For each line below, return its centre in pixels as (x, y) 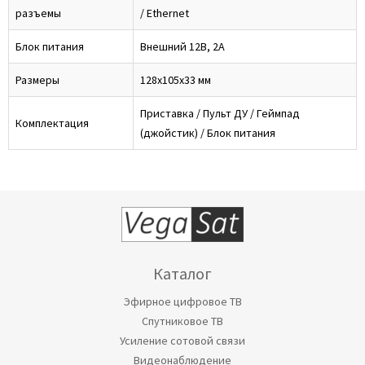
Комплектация (52, 123)
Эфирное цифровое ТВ (182, 301)
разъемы (38, 13)
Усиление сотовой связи (182, 341)
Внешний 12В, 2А (182, 46)
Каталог (182, 273)
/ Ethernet (165, 13)
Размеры (37, 80)
